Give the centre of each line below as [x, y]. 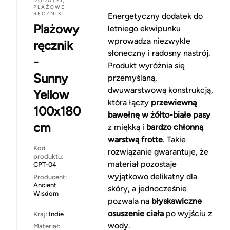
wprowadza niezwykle [149, 41]
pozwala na [129, 201]
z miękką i [127, 127]
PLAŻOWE [49, 7]
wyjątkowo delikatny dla [152, 177]
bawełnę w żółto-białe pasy [159, 115]
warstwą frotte [135, 140]
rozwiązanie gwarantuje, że [158, 152]
